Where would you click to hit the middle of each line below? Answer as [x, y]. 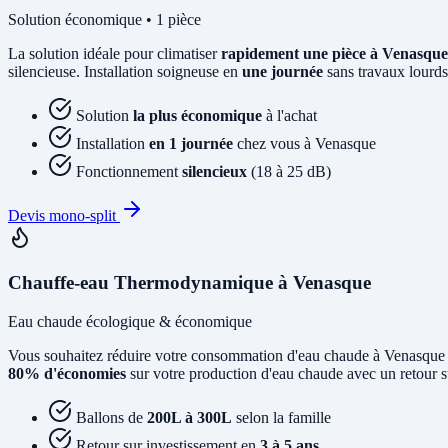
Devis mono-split [64, 216]
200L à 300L [189, 417]
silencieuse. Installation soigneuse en [125, 72]
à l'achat [289, 116]
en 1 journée [191, 144]
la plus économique [197, 116]
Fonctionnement [129, 172]
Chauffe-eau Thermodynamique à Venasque [189, 283]
